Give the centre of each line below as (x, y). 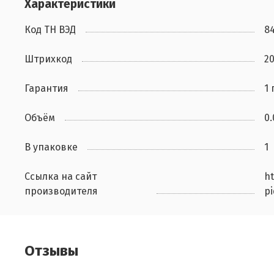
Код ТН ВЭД (50, 30)
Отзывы (51, 251)
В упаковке (51, 147)
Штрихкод (48, 59)
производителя (61, 191)
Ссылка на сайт (61, 177)
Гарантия (46, 89)
